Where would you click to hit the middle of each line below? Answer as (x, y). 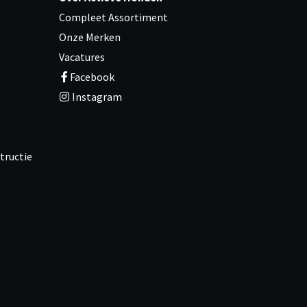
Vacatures (82, 57)
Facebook (92, 77)
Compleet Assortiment (113, 17)
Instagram (96, 97)
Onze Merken (90, 37)
